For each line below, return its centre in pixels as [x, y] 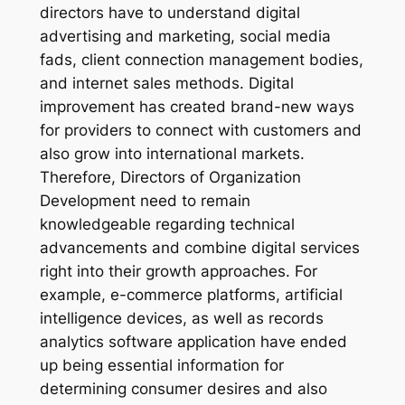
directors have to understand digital [170, 12]
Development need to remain [145, 200]
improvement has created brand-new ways [197, 106]
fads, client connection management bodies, [201, 59]
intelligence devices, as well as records [181, 318]
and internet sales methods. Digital [166, 83]
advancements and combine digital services [199, 247]
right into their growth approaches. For [178, 271]
